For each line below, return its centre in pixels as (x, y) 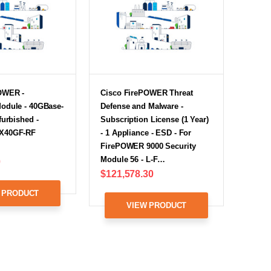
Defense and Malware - (142, 106)
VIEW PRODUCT (157, 205)
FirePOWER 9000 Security (148, 146)
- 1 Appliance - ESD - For (146, 132)
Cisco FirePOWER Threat (147, 93)
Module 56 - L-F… (133, 159)
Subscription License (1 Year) (155, 119)
